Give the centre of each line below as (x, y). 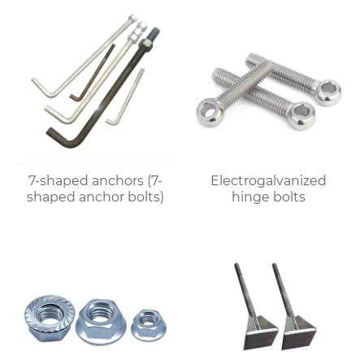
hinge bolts (268, 197)
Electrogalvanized (268, 180)
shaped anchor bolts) (96, 197)
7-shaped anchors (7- (96, 180)
